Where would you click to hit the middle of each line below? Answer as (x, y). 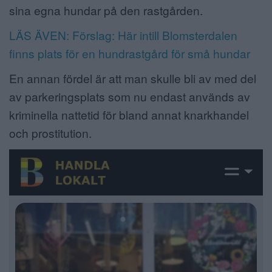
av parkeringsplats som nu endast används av (130, 97)
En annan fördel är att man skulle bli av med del (133, 78)
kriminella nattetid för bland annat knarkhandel (129, 115)
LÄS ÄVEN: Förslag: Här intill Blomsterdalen (123, 35)
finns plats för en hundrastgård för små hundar (130, 53)
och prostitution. (50, 133)
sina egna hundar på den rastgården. (106, 10)
